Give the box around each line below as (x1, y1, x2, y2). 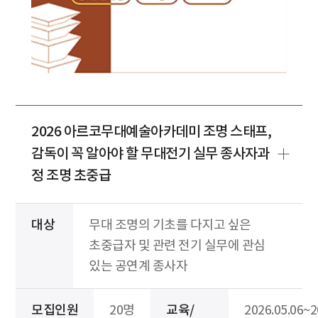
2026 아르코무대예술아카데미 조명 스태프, (31, 123, 271, 141)
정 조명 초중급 (31, 167, 111, 185)
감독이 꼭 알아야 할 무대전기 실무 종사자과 (31, 145, 270, 163)
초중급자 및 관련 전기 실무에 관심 (89, 238, 265, 253)
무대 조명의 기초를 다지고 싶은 (89, 217, 251, 233)
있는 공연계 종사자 (89, 258, 187, 274)
